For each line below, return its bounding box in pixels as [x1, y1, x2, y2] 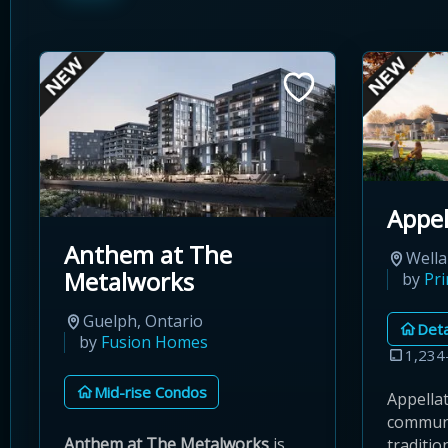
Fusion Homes [101, 331, 208, 354]
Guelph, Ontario [83, 310, 203, 333]
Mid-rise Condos [94, 381, 207, 402]
